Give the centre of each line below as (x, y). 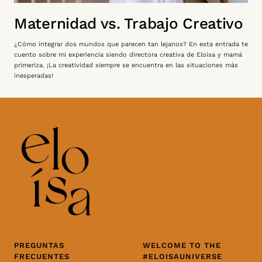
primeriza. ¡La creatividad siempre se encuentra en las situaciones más (126, 65)
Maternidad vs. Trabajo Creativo (129, 23)
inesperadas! (35, 75)
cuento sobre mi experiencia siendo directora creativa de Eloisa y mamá (128, 54)
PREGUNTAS (39, 246)
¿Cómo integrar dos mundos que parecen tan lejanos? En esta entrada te (131, 44)
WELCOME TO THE (182, 246)
